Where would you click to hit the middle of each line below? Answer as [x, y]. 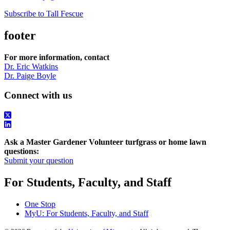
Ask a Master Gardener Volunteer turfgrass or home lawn [105, 142]
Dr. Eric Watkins [31, 66]
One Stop [40, 204]
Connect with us [38, 95]
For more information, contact [57, 57]
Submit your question [39, 161]
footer [20, 35]
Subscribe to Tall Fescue [44, 13]
